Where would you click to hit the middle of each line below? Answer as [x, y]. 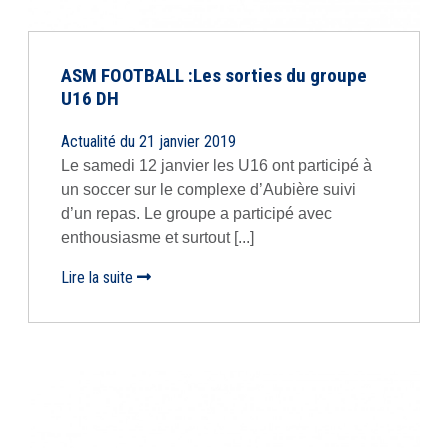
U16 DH [90, 98]
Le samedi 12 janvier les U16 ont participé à [216, 165]
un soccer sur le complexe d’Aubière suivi [208, 189]
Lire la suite [99, 277]
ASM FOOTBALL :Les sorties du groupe [214, 75]
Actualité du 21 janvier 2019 [148, 141]
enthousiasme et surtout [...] [157, 237]
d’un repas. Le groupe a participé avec [196, 213]
